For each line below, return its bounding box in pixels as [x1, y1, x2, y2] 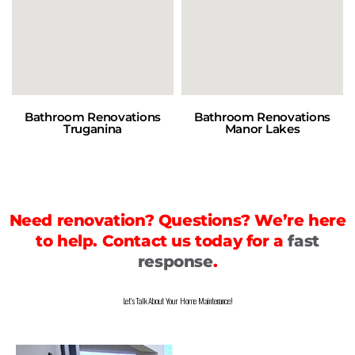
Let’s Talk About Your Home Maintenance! [122, 293, 233, 307]
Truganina [63, 120, 123, 136]
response [137, 251, 213, 271]
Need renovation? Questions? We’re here [9, 210, 346, 230]
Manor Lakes [224, 120, 300, 136]
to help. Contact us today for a [36, 231, 288, 250]
